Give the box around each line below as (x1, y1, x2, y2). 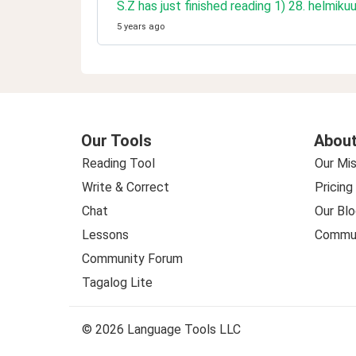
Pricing (314, 180, 353, 195)
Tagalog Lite (82, 275, 153, 290)
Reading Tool (82, 156, 155, 171)
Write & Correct (82, 180, 169, 195)
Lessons (82, 227, 129, 242)
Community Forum (82, 251, 183, 266)
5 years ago (117, 21, 164, 32)
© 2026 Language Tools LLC (82, 322, 241, 337)
